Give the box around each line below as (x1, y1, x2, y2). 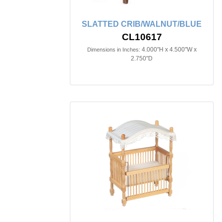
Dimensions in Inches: (87, 46, 140, 53)
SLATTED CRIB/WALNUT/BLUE (82, 19, 202, 28)
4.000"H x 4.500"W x (141, 46, 197, 53)
